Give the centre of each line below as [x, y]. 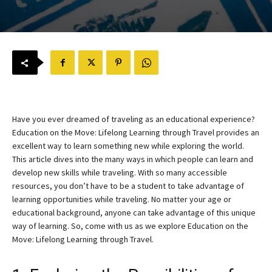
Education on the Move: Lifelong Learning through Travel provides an [136, 132]
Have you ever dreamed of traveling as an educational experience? [134, 119]
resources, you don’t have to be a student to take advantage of [128, 186]
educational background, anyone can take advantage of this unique [134, 212]
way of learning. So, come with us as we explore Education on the [130, 226]
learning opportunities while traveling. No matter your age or [122, 199]
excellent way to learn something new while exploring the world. [128, 146]
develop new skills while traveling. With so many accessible [120, 172]
